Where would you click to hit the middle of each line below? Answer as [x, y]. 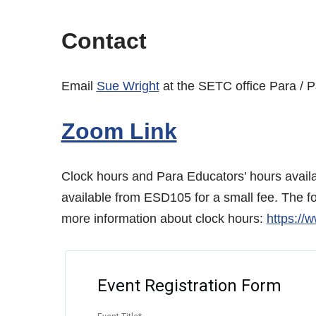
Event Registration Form [189, 285]
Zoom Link [119, 131]
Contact [104, 41]
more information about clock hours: [164, 218]
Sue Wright [128, 86]
